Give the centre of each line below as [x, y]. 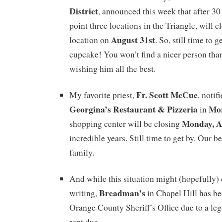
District [84, 11]
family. [82, 153]
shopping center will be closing [126, 124]
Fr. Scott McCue [167, 95]
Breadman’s [122, 193]
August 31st [133, 40]
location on [90, 40]
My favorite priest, [103, 95]
